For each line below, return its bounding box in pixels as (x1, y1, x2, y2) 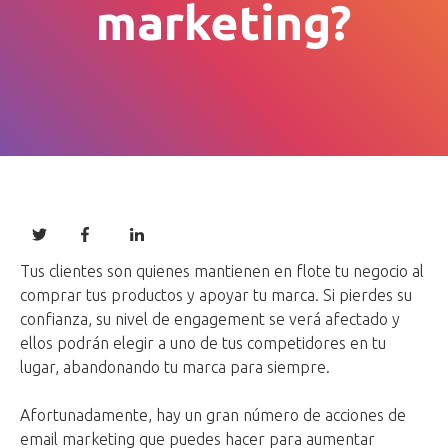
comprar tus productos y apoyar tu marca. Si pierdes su (20, 286, 412, 305)
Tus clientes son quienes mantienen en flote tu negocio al (20, 262, 424, 281)
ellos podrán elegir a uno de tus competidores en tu (20, 334, 386, 353)
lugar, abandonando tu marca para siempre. (20, 358, 330, 377)
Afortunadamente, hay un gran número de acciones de (20, 406, 406, 425)
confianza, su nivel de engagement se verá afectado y (20, 310, 400, 329)
